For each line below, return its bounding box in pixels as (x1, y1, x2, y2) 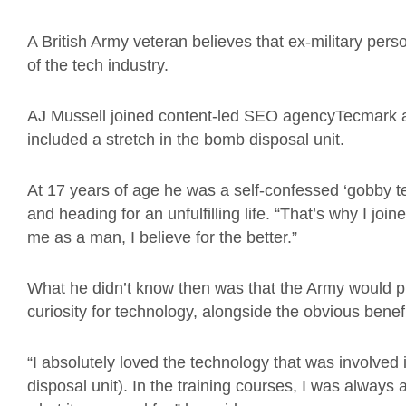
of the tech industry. (27, 56, 169, 74)
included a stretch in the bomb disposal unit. (27, 130, 344, 149)
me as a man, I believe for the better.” (27, 228, 297, 246)
